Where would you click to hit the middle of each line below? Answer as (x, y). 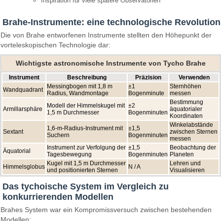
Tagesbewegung (69, 154)
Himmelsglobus (24, 166)
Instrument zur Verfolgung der (86, 147)
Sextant (13, 131)
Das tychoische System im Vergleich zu (86, 186)
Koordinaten (186, 116)
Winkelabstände (191, 125)
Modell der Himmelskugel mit (86, 105)
